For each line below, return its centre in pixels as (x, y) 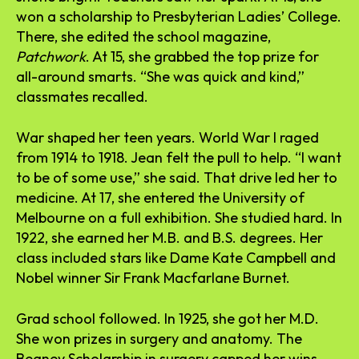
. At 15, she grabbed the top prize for (202, 56)
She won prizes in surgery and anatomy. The (159, 338)
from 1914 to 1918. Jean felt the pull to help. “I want (179, 157)
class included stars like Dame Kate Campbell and (176, 257)
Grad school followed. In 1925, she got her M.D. (167, 318)
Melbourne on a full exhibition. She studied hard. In (179, 217)
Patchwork (51, 56)
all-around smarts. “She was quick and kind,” (160, 76)
